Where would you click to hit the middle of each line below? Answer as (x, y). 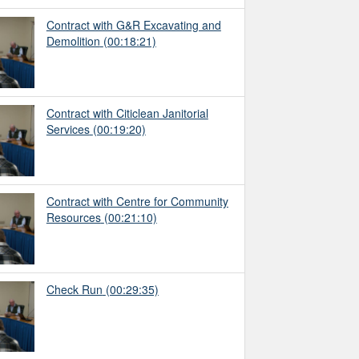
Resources (73, 217)
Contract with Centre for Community (137, 201)
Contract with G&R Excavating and (133, 25)
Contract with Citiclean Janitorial (127, 113)
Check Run (74, 289)
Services (68, 129)
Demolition (73, 41)
